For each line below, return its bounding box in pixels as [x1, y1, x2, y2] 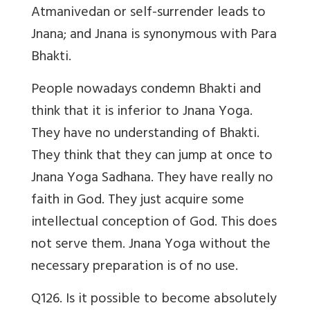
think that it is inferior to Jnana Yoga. [31, 100, 253, 125]
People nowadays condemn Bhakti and [31, 77, 261, 103]
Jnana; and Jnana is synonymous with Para [31, 23, 277, 48]
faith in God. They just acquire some [31, 188, 244, 214]
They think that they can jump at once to [31, 144, 273, 170]
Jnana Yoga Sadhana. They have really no [31, 166, 273, 192]
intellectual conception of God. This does [31, 210, 277, 236]
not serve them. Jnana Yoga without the [31, 232, 271, 258]
